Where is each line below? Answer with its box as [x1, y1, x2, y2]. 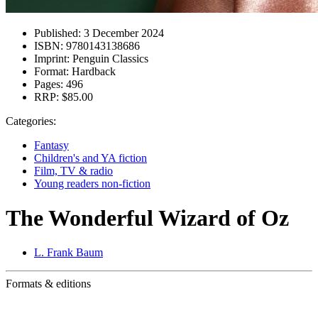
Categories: [6, 114, 56, 127]
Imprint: [34, 52, 70, 65]
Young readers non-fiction [34, 177, 150, 190]
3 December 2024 [81, 26, 164, 39]
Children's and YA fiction [34, 151, 147, 164]
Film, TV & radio [34, 164, 113, 177]
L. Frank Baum [34, 246, 103, 259]
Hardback [69, 65, 116, 77]
